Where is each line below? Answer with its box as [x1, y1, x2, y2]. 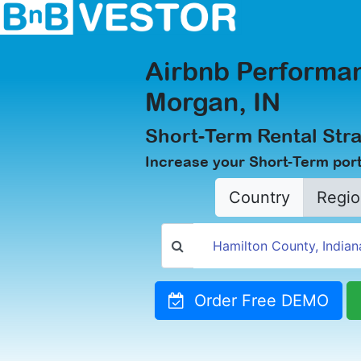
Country [228, 188, 290, 207]
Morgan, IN [145, 87, 280, 117]
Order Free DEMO [184, 291, 329, 310]
